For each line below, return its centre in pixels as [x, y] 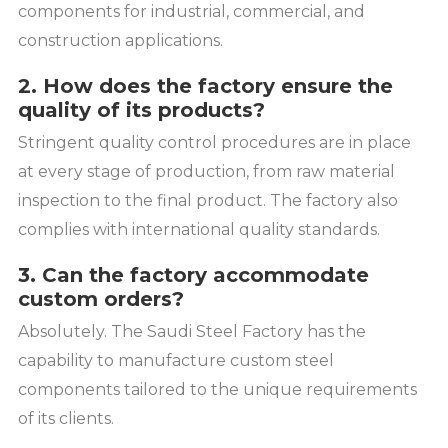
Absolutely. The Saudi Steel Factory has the [192, 331]
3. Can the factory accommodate [193, 274]
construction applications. [120, 40]
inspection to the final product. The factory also [208, 200]
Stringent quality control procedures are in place [214, 142]
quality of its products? [141, 109]
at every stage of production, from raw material [206, 171]
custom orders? [101, 298]
